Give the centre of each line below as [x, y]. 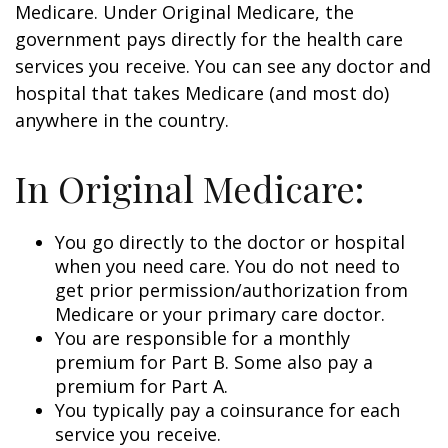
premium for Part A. [141, 386]
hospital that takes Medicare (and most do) [202, 93]
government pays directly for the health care [209, 39]
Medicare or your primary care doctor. [220, 314]
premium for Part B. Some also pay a [214, 362]
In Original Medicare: [189, 188]
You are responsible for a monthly [202, 338]
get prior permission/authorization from [231, 290]
